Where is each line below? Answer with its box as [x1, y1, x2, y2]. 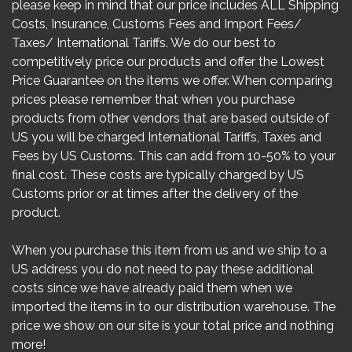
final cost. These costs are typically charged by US [12, 167, 304, 182]
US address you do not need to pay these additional [12, 262, 313, 277]
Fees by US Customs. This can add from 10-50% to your [12, 148, 335, 163]
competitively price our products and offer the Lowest [12, 54, 324, 69]
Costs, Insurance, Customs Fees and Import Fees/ [12, 16, 302, 31]
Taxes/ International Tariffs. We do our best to [12, 35, 276, 50]
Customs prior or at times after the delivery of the [12, 186, 298, 201]
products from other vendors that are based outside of [12, 111, 329, 126]
